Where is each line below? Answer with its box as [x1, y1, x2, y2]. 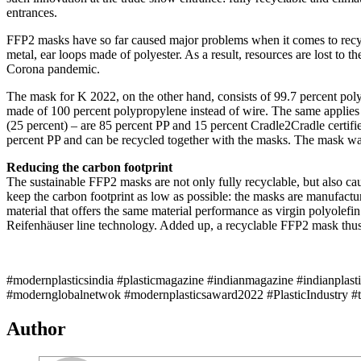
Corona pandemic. [6, 61, 100, 76]
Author [6, 317, 66, 339]
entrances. [6, 5, 57, 19]
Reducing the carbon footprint [6, 160, 172, 174]
